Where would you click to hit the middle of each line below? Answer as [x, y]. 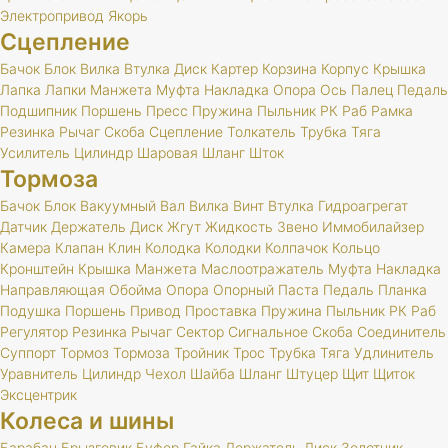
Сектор [200, 331]
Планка [402, 289]
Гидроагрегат [363, 205]
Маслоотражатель [262, 268]
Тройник [201, 352]
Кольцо [356, 247]
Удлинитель [394, 352]
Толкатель [261, 131]
